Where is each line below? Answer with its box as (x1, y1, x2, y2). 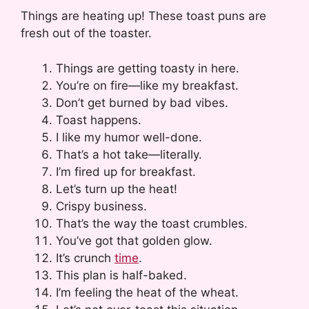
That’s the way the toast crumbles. (56, 216, 248, 230)
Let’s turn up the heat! (56, 181, 177, 196)
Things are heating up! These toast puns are (21, 9, 266, 23)
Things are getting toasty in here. (56, 61, 239, 75)
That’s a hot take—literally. (56, 147, 202, 161)
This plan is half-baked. (56, 268, 187, 282)
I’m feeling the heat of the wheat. (56, 285, 239, 299)
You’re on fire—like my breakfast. (56, 78, 239, 92)
